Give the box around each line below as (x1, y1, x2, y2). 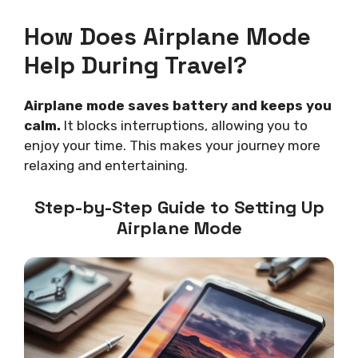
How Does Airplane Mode (24, 21, 311, 53)
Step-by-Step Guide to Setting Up (34, 195, 324, 218)
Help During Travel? (24, 50, 247, 82)
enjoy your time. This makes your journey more (24, 137, 320, 154)
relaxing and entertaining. (24, 157, 188, 174)
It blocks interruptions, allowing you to (61, 117, 308, 134)
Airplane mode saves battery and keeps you (24, 97, 332, 114)
